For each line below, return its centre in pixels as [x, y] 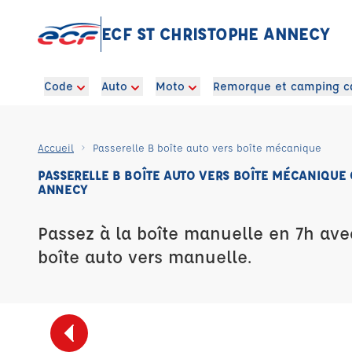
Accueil [56, 147]
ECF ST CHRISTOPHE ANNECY [216, 33]
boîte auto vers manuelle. [145, 257]
